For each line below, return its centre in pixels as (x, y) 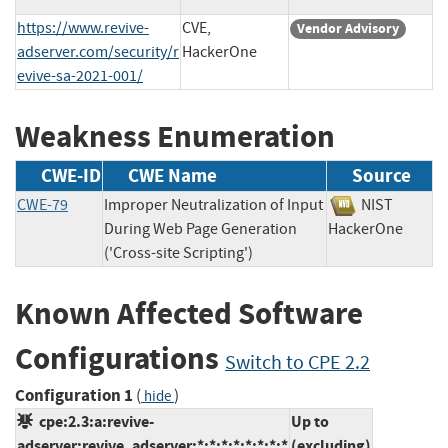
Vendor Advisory (348, 28)
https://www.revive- (83, 27)
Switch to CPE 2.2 (297, 363)
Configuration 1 (74, 395)
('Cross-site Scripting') (178, 253)
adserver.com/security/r (98, 51)
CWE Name (172, 176)
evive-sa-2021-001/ (80, 75)
